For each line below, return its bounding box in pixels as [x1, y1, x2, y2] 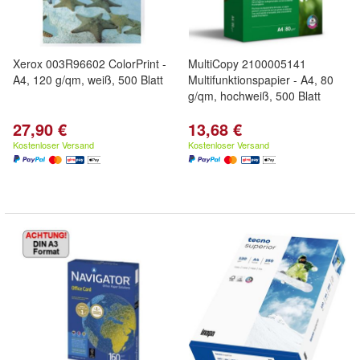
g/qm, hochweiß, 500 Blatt [188, 88, 321, 104]
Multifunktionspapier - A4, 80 [188, 72, 333, 88]
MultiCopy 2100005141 [188, 55, 306, 72]
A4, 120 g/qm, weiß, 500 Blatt [13, 72, 163, 88]
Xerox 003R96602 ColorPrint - [13, 55, 166, 72]
